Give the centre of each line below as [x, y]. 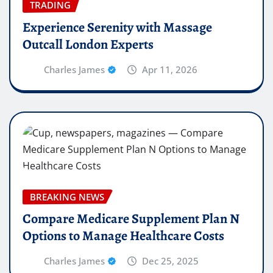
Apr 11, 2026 [170, 69]
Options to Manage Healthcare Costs [123, 236]
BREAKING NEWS [67, 197]
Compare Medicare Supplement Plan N [131, 219]
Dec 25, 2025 [171, 261]
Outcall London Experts [88, 44]
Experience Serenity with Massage [117, 27]
